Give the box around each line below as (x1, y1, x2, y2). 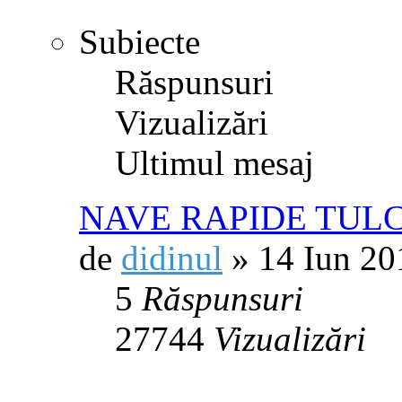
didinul (121, 239, 223, 278)
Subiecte (79, 22, 200, 62)
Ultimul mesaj (115, 144, 314, 183)
